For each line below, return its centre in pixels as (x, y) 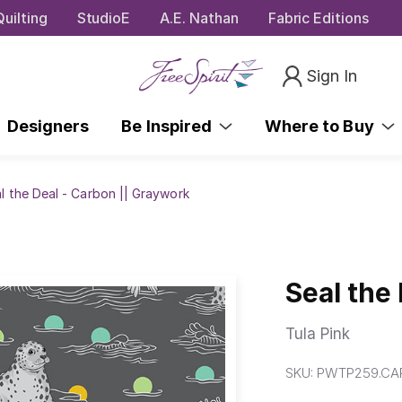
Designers (48, 126)
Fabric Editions (318, 17)
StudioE (104, 17)
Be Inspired (170, 126)
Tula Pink (318, 333)
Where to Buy (323, 126)
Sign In (332, 75)
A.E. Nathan (199, 17)
